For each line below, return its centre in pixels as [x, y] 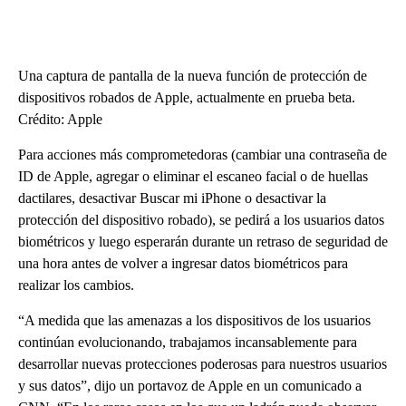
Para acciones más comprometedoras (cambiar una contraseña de [203, 154]
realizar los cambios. [76, 285]
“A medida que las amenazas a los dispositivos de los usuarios [194, 320]
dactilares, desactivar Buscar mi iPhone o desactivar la [172, 198]
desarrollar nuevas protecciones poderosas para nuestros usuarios [203, 363]
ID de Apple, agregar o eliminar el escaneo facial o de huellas [193, 176]
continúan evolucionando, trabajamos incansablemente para [188, 342]
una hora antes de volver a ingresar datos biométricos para [183, 263]
